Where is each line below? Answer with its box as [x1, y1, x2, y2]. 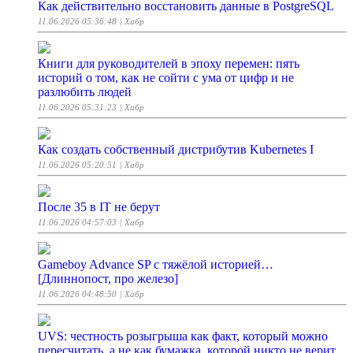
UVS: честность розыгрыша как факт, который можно [38, 329, 328, 344]
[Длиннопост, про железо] [38, 272, 178, 286]
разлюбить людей [38, 85, 132, 99]
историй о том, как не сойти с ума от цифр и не [38, 71, 294, 85]
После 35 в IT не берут [38, 200, 160, 214]
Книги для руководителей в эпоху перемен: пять [38, 57, 299, 71]
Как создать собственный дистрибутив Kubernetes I [38, 143, 314, 157]
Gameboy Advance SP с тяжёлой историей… [38, 258, 273, 272]
